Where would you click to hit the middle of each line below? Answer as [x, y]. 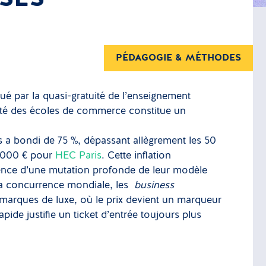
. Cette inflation [137, 156]
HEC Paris [79, 156]
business [154, 186]
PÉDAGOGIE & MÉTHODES [178, 58]
